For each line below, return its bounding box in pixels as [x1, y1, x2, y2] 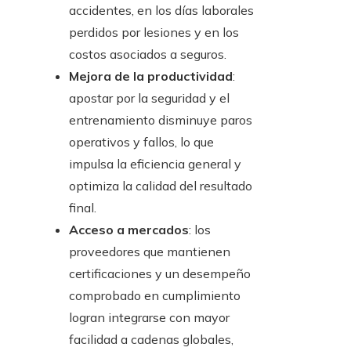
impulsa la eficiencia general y [69, 156, 241, 172]
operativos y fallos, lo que [69, 134, 214, 150]
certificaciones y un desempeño [69, 266, 251, 282]
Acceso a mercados [69, 222, 189, 238]
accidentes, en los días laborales [69, 2, 254, 19]
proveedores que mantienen [69, 244, 230, 260]
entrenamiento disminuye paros [69, 112, 252, 128]
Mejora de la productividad [69, 68, 233, 85]
